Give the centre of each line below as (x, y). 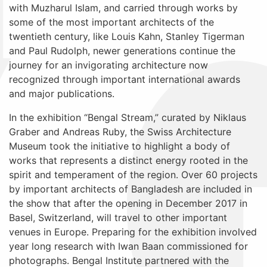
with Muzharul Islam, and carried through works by (123, 7)
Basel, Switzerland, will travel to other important (118, 217)
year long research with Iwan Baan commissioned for (128, 246)
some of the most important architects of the (111, 22)
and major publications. (62, 93)
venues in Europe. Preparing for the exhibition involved (133, 232)
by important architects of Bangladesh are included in (131, 189)
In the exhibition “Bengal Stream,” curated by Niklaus (128, 117)
